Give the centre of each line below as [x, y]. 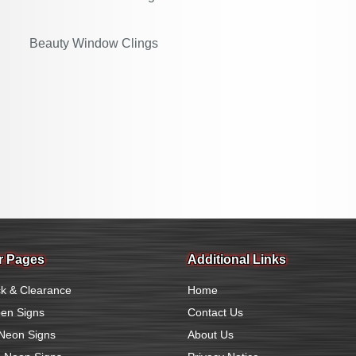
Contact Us [215, 312]
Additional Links [237, 259]
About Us [211, 335]
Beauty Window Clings [94, 43]
